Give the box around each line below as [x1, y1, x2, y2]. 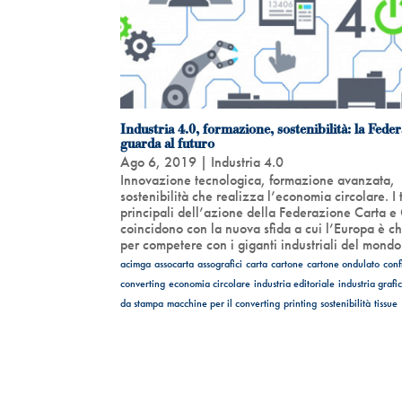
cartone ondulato [307, 256, 380, 271]
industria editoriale [254, 275, 336, 291]
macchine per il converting [167, 295, 281, 310]
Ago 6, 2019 [120, 152, 197, 171]
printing [284, 295, 318, 310]
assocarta [154, 256, 195, 271]
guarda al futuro [120, 134, 215, 153]
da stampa [120, 295, 164, 310]
